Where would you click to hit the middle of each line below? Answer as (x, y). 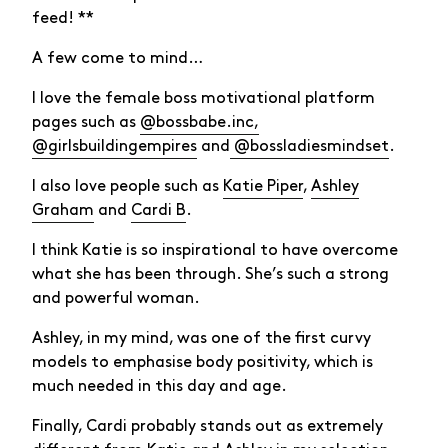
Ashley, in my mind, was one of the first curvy (201, 338)
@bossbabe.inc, (199, 122)
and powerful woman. (116, 298)
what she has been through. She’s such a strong (210, 274)
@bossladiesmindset (309, 146)
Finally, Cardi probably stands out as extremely (207, 426)
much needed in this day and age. (159, 386)
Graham (63, 210)
